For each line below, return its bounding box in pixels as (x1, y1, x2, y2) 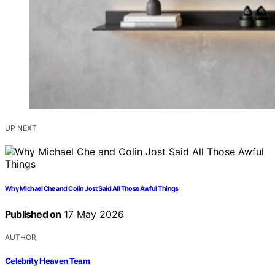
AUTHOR (5, 233, 36, 242)
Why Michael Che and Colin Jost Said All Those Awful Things (5, 185, 179, 193)
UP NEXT (5, 123, 37, 133)
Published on (5, 208, 61, 221)
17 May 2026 (61, 208, 125, 221)
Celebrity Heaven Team (5, 255, 90, 266)
